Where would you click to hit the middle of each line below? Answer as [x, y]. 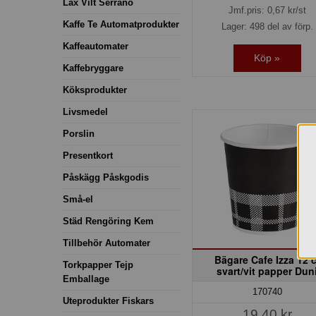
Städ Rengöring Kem [108, 221]
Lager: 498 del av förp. [267, 27]
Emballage [86, 279]
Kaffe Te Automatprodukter [121, 24]
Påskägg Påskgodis [106, 177]
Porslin [79, 133]
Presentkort [88, 155]
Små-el [78, 199]
